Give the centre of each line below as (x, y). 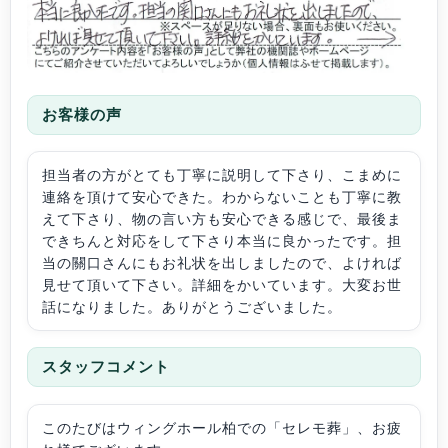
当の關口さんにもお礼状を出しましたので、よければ (222, 263)
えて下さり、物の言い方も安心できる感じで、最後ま (222, 219)
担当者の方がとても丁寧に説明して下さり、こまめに (222, 175)
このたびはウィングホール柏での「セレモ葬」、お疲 (222, 427)
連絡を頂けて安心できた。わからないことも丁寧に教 (222, 197)
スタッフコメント (106, 367)
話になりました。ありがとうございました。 (192, 307)
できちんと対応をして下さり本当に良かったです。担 (222, 241)
